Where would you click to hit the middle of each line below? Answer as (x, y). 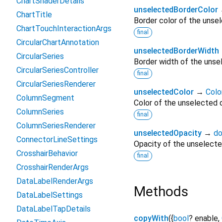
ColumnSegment (45, 98)
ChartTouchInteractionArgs (64, 28)
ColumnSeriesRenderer (56, 126)
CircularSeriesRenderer (56, 84)
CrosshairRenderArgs (53, 167)
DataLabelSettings (50, 195)
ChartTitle (34, 15)
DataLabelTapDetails (54, 209)
